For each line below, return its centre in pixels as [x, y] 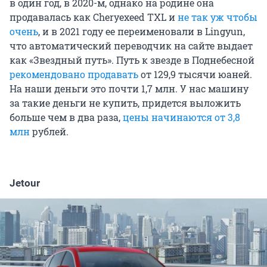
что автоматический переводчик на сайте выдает [131, 46]
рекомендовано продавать [74, 74]
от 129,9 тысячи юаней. [195, 74]
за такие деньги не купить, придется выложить [125, 103]
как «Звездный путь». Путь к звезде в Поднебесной [132, 60]
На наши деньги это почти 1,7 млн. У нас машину [129, 89]
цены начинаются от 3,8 [181, 117]
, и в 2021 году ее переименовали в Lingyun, [142, 32]
